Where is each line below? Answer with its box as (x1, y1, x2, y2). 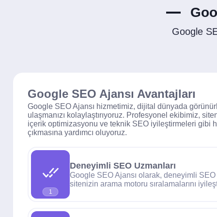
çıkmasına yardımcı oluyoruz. (28, 128, 127, 137)
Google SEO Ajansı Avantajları (28, 87, 196, 100)
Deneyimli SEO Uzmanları (70, 160, 176, 170)
